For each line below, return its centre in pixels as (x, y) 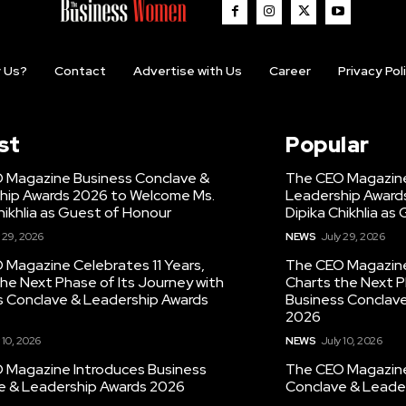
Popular (328, 144)
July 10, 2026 (351, 340)
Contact (80, 70)
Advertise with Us (187, 70)
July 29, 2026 (353, 236)
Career (290, 70)
